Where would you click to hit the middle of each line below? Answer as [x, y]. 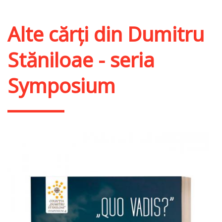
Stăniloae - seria [81, 60]
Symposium [61, 86]
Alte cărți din [67, 34]
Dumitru [166, 34]
